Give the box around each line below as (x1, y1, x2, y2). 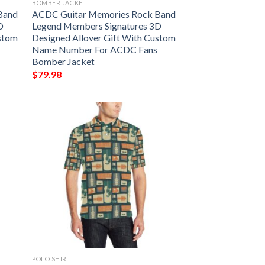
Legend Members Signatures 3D (32, 20, 162, 32)
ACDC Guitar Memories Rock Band (32, 8, 176, 20)
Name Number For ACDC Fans (32, 44, 158, 56)
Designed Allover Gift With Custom (32, 32, 176, 44)
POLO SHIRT (32, 254, 72, 263)
